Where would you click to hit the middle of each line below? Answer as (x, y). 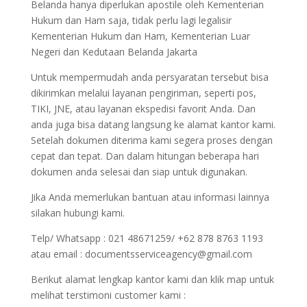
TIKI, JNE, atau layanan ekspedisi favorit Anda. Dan (143, 109)
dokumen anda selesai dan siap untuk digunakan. (139, 172)
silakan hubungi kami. (77, 213)
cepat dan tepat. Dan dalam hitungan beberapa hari (145, 156)
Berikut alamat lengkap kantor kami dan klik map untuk (152, 279)
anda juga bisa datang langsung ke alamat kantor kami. (153, 124)
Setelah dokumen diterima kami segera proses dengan (151, 140)
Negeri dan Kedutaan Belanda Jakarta (114, 52)
